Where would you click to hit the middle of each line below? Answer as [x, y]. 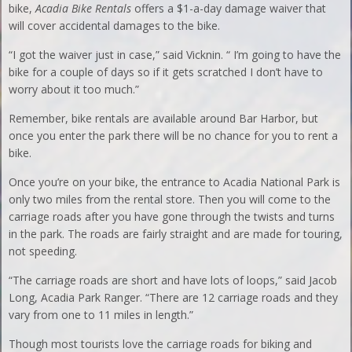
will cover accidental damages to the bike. [115, 26]
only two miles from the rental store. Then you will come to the [170, 199]
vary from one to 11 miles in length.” [101, 315]
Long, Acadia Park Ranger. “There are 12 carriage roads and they [174, 297]
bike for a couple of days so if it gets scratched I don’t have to [166, 72]
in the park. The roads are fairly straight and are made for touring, [176, 234]
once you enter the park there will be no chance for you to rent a [174, 136]
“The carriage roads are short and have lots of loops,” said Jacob [173, 280]
